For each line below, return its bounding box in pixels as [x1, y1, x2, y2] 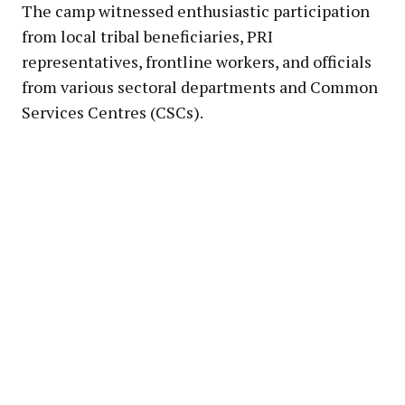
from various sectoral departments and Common [22, 75, 378, 98]
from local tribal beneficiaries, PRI [22, 24, 273, 47]
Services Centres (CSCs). [22, 100, 203, 123]
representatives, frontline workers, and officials [22, 50, 372, 72]
